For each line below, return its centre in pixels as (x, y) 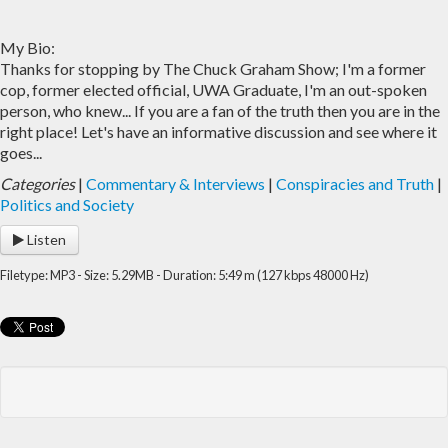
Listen (45, 239)
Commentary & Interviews (175, 183)
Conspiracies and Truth (355, 183)
